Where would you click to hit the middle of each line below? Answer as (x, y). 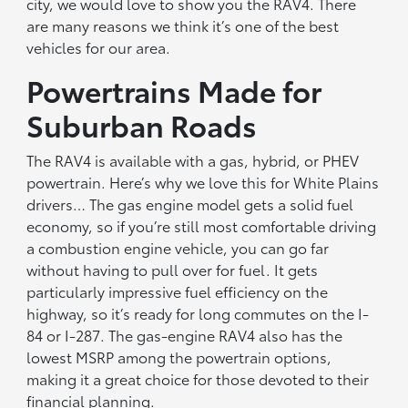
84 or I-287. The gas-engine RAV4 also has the (185, 335)
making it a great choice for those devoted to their (198, 379)
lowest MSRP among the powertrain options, (179, 357)
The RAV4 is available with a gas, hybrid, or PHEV (193, 160)
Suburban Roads (142, 125)
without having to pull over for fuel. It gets (173, 270)
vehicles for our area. (99, 47)
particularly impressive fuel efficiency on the (178, 291)
